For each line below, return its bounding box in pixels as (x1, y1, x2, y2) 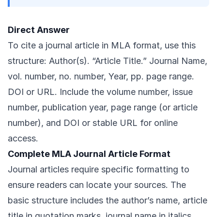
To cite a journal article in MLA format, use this (8, 40, 196, 50)
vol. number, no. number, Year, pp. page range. (8, 71, 194, 81)
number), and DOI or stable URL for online (8, 118, 178, 128)
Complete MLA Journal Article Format (8, 149, 170, 159)
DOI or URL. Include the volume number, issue (8, 87, 193, 97)
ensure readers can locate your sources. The (8, 180, 186, 190)
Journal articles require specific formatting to (8, 164, 189, 174)
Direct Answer (8, 25, 70, 35)
